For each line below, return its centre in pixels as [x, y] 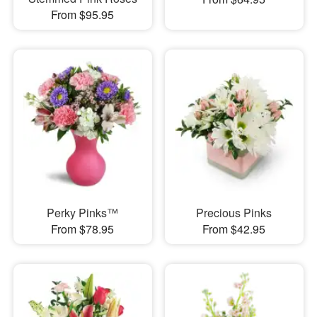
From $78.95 [83, 229]
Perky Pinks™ [83, 213]
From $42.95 [234, 229]
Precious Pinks [234, 213]
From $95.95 [83, 14]
